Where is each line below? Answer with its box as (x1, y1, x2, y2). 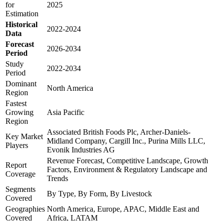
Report (5, 161, 27, 170)
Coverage (5, 170, 36, 179)
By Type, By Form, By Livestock (47, 189, 152, 198)
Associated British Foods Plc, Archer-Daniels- (47, 128, 190, 137)
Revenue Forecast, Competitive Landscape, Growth (47, 156, 208, 165)
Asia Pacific (47, 108, 84, 117)
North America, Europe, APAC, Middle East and (47, 205, 199, 214)
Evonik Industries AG (47, 146, 115, 154)
